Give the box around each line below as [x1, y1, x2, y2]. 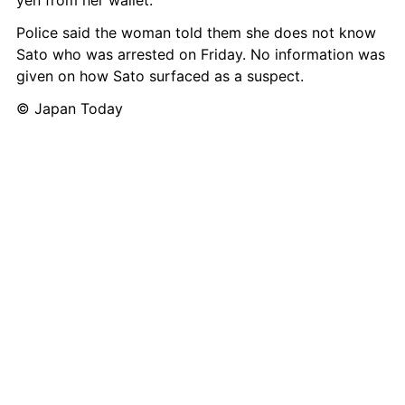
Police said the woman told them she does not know [16, 24, 376, 42]
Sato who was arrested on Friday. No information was [16, 45, 385, 63]
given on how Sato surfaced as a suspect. [16, 67, 304, 85]
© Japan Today [16, 99, 123, 118]
